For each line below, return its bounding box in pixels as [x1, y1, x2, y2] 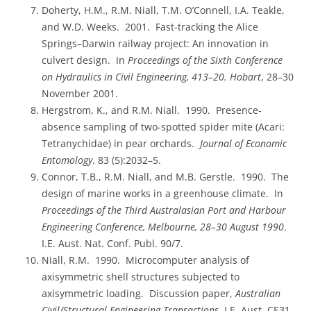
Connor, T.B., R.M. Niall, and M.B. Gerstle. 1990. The [42, 170, 289, 184]
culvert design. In [42, 53, 128, 67]
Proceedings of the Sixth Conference [128, 53, 283, 67]
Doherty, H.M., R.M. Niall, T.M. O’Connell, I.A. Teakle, [42, 3, 285, 17]
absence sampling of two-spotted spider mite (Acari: [42, 120, 285, 134]
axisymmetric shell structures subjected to [42, 270, 239, 284]
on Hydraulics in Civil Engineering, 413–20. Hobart [42, 70, 261, 84]
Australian [235, 287, 280, 301]
